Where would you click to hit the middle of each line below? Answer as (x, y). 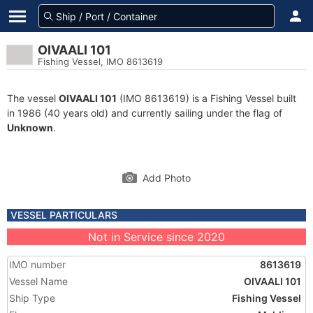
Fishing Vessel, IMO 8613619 (100, 61)
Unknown (30, 128)
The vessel (33, 98)
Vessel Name (38, 281)
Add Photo (167, 178)
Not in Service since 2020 (156, 237)
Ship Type (32, 298)
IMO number (37, 264)
